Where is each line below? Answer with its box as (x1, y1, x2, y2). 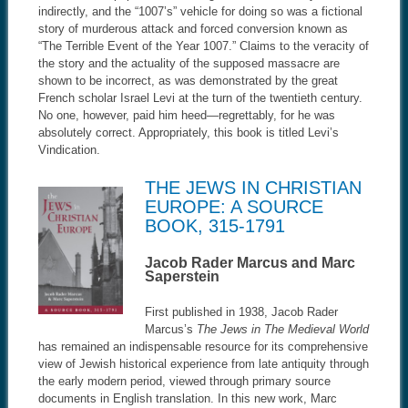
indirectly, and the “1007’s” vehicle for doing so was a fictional (37, 4, 362, 18)
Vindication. (37, 142, 100, 157)
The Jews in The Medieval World (196, 321, 369, 336)
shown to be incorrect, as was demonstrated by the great (37, 73, 338, 87)
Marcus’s (144, 321, 197, 336)
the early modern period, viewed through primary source (37, 373, 331, 388)
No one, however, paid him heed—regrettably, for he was (37, 107, 335, 122)
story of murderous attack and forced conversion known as (37, 21, 348, 36)
